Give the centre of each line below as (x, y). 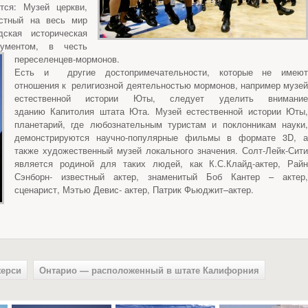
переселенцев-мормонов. (67, 59)
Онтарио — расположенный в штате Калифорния (149, 270)
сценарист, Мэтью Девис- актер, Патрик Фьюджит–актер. (134, 189)
